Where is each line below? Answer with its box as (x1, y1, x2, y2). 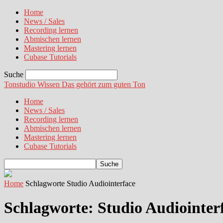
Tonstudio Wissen (4, 80, 60, 89)
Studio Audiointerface (67, 179, 135, 188)
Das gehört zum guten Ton (62, 80, 145, 89)
